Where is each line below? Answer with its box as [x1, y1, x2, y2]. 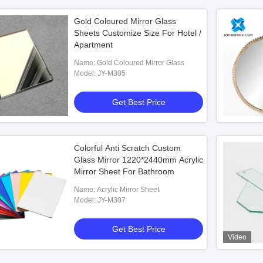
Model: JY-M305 [97, 69, 126, 77]
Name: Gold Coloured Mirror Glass [97, 59, 184, 67]
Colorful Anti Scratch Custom [74, 143, 181, 153]
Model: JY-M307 [97, 196, 126, 204]
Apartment [74, 40, 113, 49]
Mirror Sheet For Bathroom [74, 167, 174, 176]
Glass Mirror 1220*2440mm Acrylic [74, 155, 203, 164]
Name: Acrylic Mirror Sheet [97, 186, 159, 194]
